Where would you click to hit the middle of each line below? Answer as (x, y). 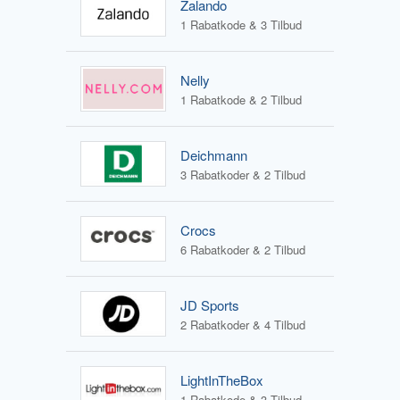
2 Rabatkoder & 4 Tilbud (243, 324)
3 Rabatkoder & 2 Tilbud (243, 174)
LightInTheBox (222, 379)
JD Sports (210, 304)
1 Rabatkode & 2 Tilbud (241, 99)
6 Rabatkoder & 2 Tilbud (243, 249)
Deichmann (214, 154)
